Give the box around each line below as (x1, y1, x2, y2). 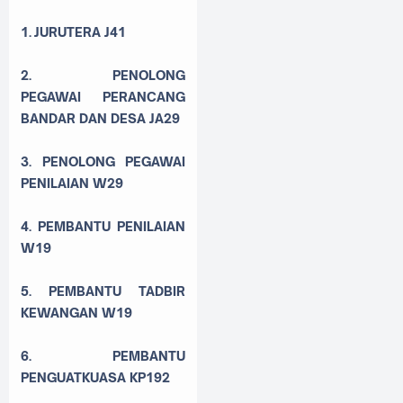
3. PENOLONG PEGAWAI (21, 153, 185, 169)
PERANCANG (103, 88, 185, 104)
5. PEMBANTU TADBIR (21, 282, 185, 299)
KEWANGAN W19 (21, 304, 132, 320)
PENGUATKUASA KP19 (21, 369, 162, 385)
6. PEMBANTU (21, 347, 185, 363)
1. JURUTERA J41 (21, 23, 126, 40)
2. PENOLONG (21, 67, 185, 83)
